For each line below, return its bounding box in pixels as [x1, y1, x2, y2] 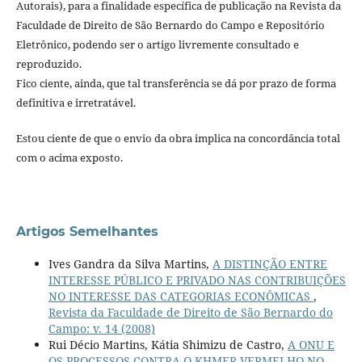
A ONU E [287, 336, 335, 352]
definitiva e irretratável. [15, 95, 136, 110]
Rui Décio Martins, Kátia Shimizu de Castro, [48, 336, 288, 352]
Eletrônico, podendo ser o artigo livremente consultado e [15, 36, 299, 52]
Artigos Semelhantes [15, 223, 158, 239]
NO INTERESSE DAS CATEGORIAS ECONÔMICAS [48, 288, 314, 304]
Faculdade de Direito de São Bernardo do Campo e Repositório [15, 17, 325, 32]
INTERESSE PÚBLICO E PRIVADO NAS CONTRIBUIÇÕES [48, 271, 346, 288]
